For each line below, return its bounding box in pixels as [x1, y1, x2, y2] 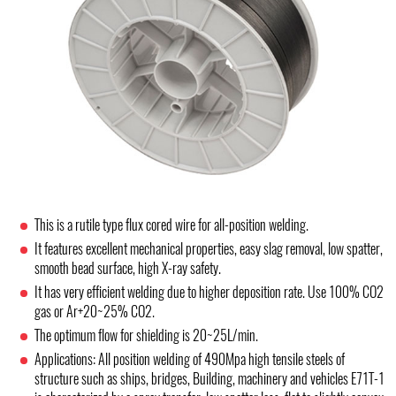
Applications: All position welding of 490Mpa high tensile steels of [34, 349, 346, 369]
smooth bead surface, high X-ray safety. [34, 258, 222, 278]
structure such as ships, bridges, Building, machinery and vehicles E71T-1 [34, 369, 385, 388]
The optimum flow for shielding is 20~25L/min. [34, 325, 259, 345]
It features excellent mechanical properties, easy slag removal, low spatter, [34, 239, 384, 258]
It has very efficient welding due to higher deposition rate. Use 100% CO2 [34, 282, 385, 301]
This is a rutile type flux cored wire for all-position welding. [34, 215, 309, 234]
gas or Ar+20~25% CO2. [34, 301, 156, 321]
